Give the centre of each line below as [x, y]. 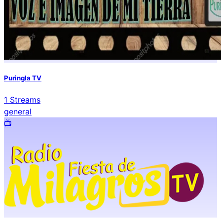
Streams [24, 99]
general [18, 111]
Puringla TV [23, 78]
